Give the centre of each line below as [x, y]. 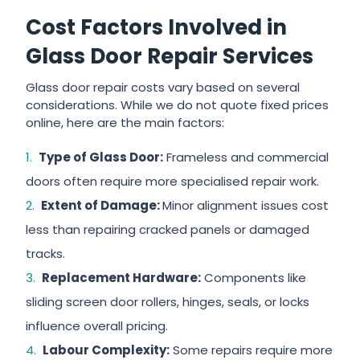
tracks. [46, 254]
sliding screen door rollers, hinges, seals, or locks [168, 302]
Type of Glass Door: [99, 157]
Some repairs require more [251, 350]
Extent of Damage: [100, 205]
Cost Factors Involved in [157, 27]
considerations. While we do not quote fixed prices [178, 105]
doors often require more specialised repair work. [173, 181]
